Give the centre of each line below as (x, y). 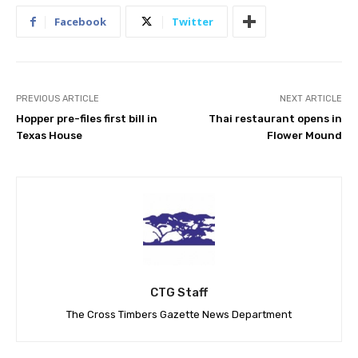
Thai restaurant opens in (275, 119)
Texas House (49, 135)
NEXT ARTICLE (310, 99)
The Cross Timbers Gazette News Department (179, 314)
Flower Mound (304, 135)
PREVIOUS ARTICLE (58, 99)
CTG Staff (179, 292)
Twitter (193, 22)
